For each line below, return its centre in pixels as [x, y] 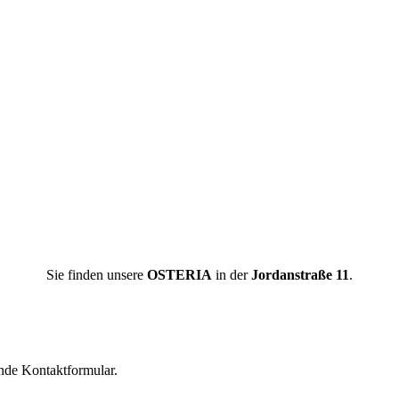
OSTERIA [179, 274]
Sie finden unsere [97, 274]
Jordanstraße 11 [300, 274]
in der [232, 274]
